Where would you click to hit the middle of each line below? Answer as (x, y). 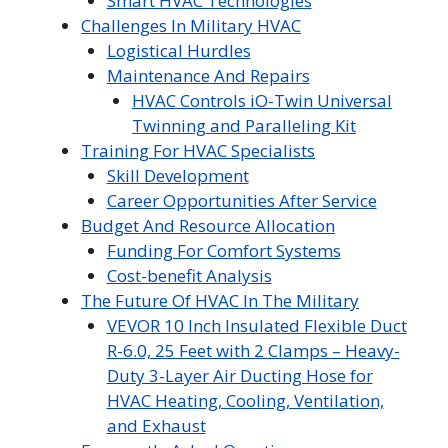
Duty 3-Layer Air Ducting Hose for (239, 376)
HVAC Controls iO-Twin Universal (262, 101)
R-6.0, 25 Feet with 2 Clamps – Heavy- (253, 351)
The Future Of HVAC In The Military (220, 301)
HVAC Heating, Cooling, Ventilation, (245, 401)
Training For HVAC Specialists (198, 151)
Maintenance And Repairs (208, 76)
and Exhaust (156, 426)
